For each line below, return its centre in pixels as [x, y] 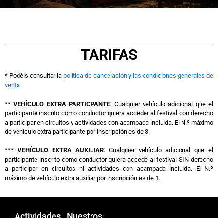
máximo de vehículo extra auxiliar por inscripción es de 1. [83, 178]
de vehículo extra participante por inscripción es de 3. [78, 131]
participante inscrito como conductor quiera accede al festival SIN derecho [109, 160]
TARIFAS [109, 55]
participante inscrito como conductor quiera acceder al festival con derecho [109, 113]
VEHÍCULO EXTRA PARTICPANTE [62, 104]
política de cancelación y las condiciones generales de [138, 76]
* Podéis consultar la [34, 76]
